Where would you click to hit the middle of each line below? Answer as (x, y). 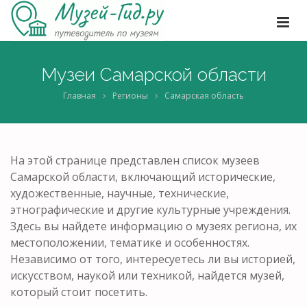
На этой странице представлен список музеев (135, 160)
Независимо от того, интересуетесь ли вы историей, (153, 259)
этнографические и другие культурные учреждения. (150, 209)
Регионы (130, 96)
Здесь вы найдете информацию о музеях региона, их (153, 226)
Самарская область (204, 96)
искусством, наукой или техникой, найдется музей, (147, 275)
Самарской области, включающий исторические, (143, 176)
